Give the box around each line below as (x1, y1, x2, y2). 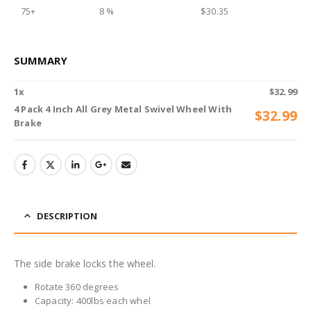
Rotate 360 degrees (34, 280, 119, 293)
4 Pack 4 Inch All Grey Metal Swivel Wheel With (14, 102, 233, 115)
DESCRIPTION (37, 209, 97, 222)
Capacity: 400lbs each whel (34, 294, 151, 307)
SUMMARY (14, 53, 67, 67)
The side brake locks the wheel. (14, 256, 156, 270)
